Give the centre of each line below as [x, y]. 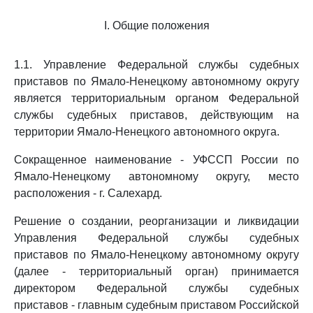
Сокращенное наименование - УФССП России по [156, 160]
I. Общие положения [156, 26]
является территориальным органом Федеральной [156, 98]
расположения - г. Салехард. [88, 193]
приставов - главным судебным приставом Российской [156, 305]
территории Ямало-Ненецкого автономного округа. [147, 132]
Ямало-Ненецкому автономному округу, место [156, 176]
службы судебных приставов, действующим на [156, 115]
